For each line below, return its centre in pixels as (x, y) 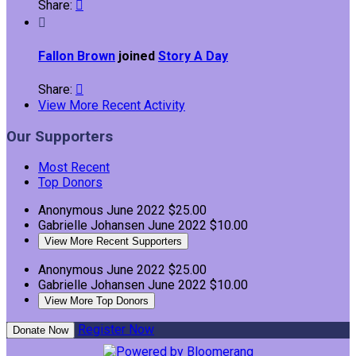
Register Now (116, 330)
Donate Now (41, 331)
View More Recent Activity (112, 105)
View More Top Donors (97, 301)
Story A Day (193, 56)
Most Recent (74, 168)
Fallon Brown (77, 56)
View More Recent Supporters (113, 242)
